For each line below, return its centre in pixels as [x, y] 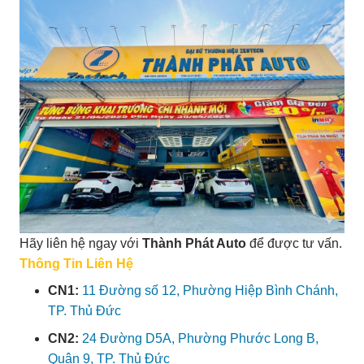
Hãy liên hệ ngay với [81, 243]
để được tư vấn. [294, 243]
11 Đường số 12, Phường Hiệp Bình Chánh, [210, 290]
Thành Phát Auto [194, 243]
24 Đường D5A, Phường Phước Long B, [200, 339]
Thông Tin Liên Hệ [76, 263]
